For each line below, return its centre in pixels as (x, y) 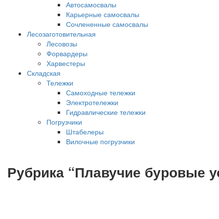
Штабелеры (85, 131)
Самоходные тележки (101, 92)
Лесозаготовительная (61, 34)
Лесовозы (62, 44)
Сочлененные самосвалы (107, 24)
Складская (44, 73)
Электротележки (92, 102)
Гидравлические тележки (106, 112)
